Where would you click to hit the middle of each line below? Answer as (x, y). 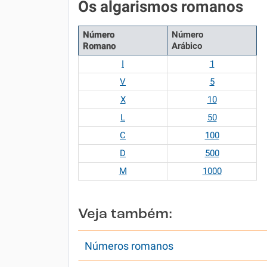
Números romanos (129, 246)
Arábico (187, 46)
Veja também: (125, 215)
